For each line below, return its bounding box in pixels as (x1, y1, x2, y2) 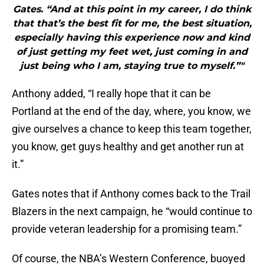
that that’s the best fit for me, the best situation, (12, 18, 252, 29)
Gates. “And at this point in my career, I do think (13, 4, 251, 15)
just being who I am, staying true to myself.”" (20, 60, 244, 72)
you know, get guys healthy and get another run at (12, 140, 244, 153)
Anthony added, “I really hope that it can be (12, 87, 211, 100)
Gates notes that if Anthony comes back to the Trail (12, 187, 250, 200)
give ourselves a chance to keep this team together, (12, 123, 252, 136)
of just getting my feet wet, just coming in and (16, 46, 247, 58)
